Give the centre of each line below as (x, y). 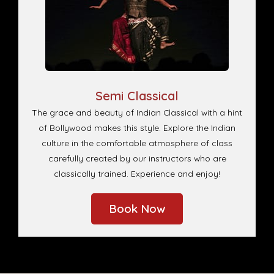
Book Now (137, 209)
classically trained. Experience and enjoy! (137, 174)
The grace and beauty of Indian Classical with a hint (137, 113)
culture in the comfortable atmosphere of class (137, 143)
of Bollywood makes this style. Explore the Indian (137, 128)
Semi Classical (137, 96)
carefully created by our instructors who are (137, 158)
